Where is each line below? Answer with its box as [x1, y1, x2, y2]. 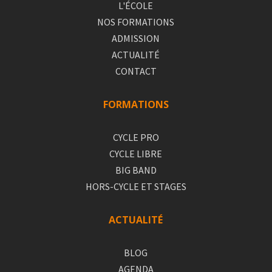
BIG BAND [115, 164, 157, 177]
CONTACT [115, 65, 157, 78]
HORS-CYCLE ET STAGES [85, 180, 186, 193]
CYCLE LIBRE [109, 148, 163, 160]
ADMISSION [112, 32, 160, 45]
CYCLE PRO [112, 131, 159, 144]
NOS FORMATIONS [97, 16, 175, 29]
